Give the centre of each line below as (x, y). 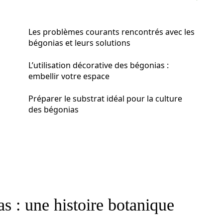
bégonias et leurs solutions (79, 43)
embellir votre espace (69, 76)
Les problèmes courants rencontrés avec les (111, 32)
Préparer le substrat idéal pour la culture (105, 99)
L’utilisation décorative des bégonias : (99, 65)
